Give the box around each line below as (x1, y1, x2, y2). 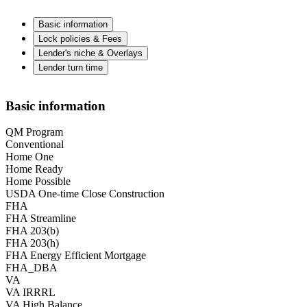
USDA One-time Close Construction (5, 188, 164, 200)
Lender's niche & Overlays (38, 48, 143, 59)
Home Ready (5, 163, 63, 175)
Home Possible (5, 175, 71, 188)
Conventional (5, 138, 64, 151)
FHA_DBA (5, 262, 58, 274)
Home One (5, 151, 53, 163)
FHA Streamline (5, 212, 76, 225)
